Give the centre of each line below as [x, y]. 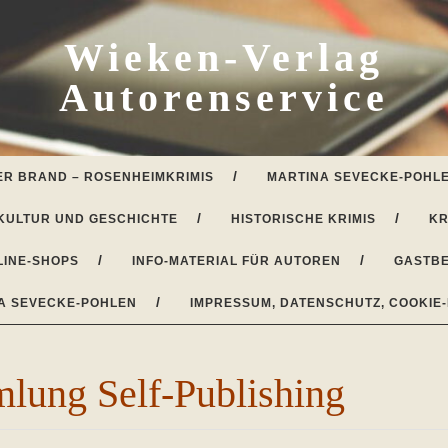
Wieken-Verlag [224, 57]
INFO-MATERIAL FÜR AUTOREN [236, 261]
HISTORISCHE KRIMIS [303, 219]
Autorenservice [224, 97]
